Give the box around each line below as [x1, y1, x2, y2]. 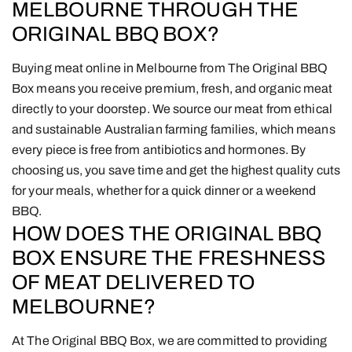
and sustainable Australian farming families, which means [12, 122, 335, 136]
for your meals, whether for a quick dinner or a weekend [12, 183, 317, 197]
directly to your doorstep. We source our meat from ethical [12, 101, 332, 115]
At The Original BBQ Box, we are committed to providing [12, 333, 328, 347]
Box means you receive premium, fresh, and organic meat [12, 81, 333, 95]
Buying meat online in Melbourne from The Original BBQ [12, 60, 328, 75]
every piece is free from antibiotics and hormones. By [12, 142, 306, 156]
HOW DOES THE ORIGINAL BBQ [12, 222, 322, 244]
